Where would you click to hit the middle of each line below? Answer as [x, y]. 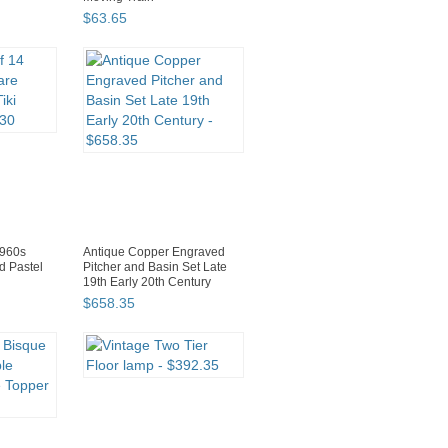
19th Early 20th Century [147, 282]
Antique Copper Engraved [154, 252]
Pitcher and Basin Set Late [155, 267]
